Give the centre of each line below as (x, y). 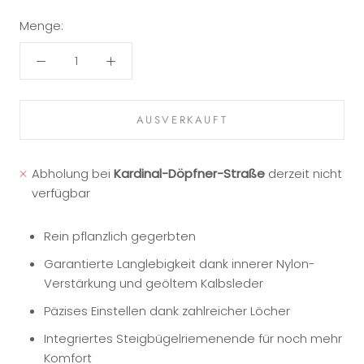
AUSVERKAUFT (182, 119)
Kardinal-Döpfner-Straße (190, 173)
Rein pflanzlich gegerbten (120, 236)
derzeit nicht (304, 173)
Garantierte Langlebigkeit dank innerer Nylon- (180, 263)
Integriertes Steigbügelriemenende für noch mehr (193, 338)
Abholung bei (73, 173)
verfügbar (61, 193)
